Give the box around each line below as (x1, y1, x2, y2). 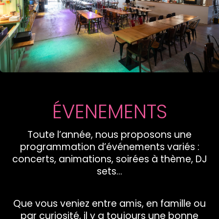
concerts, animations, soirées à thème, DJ (12, 152, 207, 166)
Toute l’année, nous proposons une (27, 128, 192, 141)
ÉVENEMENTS (52, 97, 167, 125)
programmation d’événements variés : (20, 140, 199, 153)
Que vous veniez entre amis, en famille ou (13, 197, 206, 210)
